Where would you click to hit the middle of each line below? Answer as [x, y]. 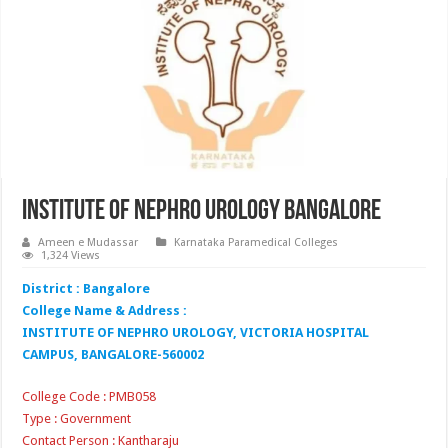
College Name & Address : [105, 310]
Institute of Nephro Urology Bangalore [202, 211]
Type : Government [77, 418]
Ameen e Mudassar [88, 242]
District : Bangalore [86, 288]
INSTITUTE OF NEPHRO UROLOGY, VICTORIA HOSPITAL [196, 332]
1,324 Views [71, 255]
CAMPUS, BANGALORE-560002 [113, 354]
